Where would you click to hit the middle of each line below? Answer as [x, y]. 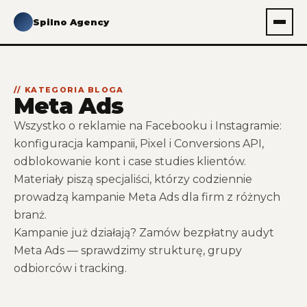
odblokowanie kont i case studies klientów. [130, 161]
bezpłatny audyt [229, 233]
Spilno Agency [71, 22]
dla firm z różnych [230, 197]
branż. [30, 215]
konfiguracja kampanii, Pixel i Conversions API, [139, 144]
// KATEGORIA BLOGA [69, 90]
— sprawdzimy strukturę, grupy [153, 250]
